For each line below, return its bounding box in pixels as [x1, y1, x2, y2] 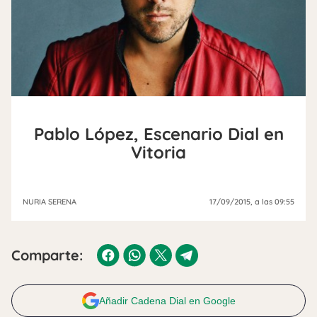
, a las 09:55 [250, 196, 294, 207]
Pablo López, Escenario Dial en [33, 122, 284, 144]
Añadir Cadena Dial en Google [98, 294, 236, 306]
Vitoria [131, 141, 186, 163]
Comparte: [11, 246, 83, 264]
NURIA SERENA [23, 196, 76, 207]
